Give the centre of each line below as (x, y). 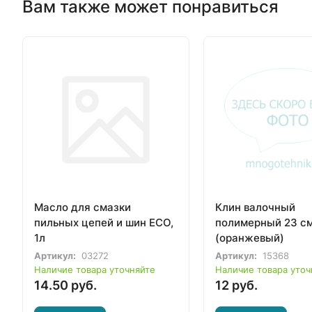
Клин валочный (255, 207)
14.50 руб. (65, 285)
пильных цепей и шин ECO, (104, 222)
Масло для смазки (83, 207)
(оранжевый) (250, 237)
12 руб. (236, 285)
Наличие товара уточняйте (95, 269)
